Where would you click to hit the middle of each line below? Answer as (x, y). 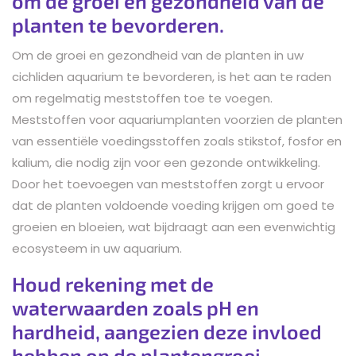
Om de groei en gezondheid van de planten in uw (158, 55)
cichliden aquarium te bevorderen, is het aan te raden (172, 76)
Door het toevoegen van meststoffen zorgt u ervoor (168, 184)
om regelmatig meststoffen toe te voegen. (142, 98)
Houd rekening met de (113, 283)
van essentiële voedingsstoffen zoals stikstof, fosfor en (177, 141)
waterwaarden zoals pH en (135, 307)
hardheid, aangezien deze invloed (167, 331)
